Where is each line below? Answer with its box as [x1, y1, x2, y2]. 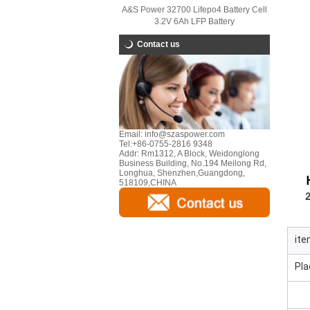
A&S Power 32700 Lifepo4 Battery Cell [122, 5, 267, 15]
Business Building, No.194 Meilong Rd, [119, 158, 266, 169]
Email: [119, 129, 143, 140]
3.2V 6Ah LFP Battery [154, 17, 235, 26]
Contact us [137, 39, 180, 49]
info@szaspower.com [143, 129, 225, 140]
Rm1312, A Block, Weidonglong [139, 149, 259, 159]
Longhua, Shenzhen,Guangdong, [119, 168, 245, 179]
